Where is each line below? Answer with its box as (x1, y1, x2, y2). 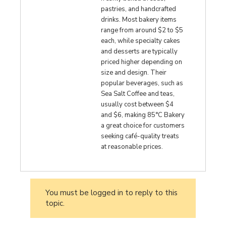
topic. (45, 198, 65, 208)
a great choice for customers (101, 121, 185, 130)
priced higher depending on (101, 57, 183, 67)
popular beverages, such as (101, 78, 184, 88)
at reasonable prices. (101, 142, 163, 151)
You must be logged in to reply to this (45, 188, 178, 198)
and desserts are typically (101, 46, 178, 56)
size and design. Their (101, 68, 167, 77)
